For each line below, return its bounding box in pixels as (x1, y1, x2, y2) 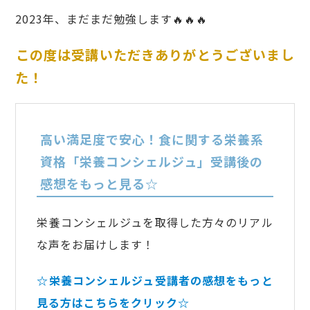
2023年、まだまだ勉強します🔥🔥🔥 (15, 10, 212, 28)
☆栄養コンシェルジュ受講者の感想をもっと (37, 271, 273, 289)
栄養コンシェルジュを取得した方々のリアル (37, 213, 273, 230)
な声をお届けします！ (37, 235, 155, 253)
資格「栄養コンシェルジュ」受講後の (39, 152, 263, 170)
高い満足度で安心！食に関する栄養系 (39, 129, 264, 148)
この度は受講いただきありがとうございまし (15, 45, 295, 65)
